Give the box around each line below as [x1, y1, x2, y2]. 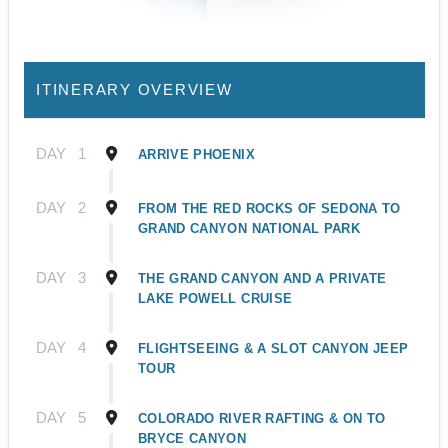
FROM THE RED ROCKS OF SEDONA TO [138, 201, 401, 217]
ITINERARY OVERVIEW [36, 81, 233, 99]
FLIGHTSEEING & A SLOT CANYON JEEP [138, 341, 409, 357]
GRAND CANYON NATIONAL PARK [138, 221, 361, 237]
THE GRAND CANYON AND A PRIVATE [138, 271, 387, 287]
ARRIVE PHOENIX [138, 147, 255, 163]
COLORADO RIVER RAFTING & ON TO [138, 411, 386, 427]
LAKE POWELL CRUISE [138, 291, 293, 307]
